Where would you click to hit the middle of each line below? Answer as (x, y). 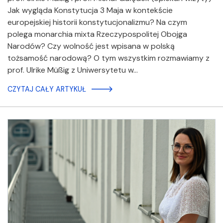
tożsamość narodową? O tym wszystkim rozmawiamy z (109, 58)
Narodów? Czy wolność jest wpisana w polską (91, 46)
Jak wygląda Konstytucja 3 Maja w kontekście (90, 10)
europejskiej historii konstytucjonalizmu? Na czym (97, 22)
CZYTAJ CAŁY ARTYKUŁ (47, 89)
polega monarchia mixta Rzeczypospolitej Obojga (97, 34)
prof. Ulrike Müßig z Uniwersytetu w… (73, 70)
